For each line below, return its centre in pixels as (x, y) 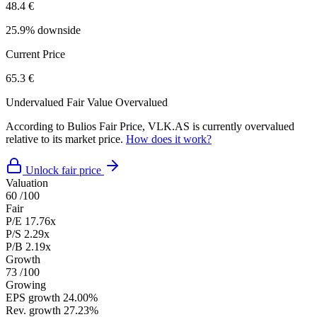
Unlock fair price (63, 170)
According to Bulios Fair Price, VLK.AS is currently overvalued (150, 126)
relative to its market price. (66, 139)
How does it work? (169, 139)
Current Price (35, 54)
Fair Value (90, 102)
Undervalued (35, 102)
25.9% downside (43, 30)
